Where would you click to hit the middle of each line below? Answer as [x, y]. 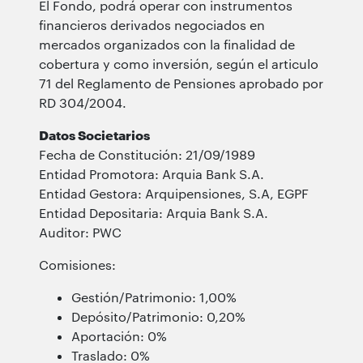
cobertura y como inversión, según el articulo [179, 63]
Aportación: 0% [119, 335]
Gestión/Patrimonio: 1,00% [154, 297]
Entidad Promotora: [100, 173]
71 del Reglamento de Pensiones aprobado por [181, 83]
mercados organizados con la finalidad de [167, 44]
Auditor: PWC [80, 232]
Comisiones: [77, 264]
